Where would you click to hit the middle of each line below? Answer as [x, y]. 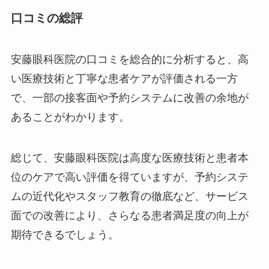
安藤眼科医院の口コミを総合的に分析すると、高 [129, 60]
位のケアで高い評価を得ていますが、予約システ [129, 177]
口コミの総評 [47, 18]
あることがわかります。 [70, 117]
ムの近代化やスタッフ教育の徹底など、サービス [129, 197]
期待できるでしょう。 [65, 235]
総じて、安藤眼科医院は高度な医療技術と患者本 [129, 158]
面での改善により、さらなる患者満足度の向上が [129, 216]
